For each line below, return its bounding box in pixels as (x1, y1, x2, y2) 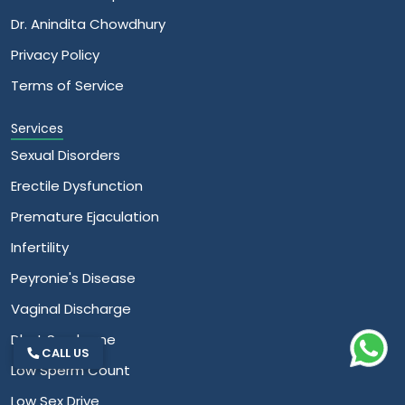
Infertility (11, 238, 69, 258)
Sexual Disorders (11, 146, 120, 165)
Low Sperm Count (11, 361, 130, 381)
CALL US (39, 344, 89, 362)
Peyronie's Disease (11, 268, 136, 288)
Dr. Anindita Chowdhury (11, 14, 165, 34)
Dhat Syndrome (11, 330, 116, 350)
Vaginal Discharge (11, 299, 131, 319)
